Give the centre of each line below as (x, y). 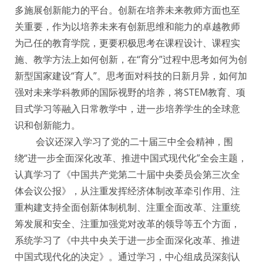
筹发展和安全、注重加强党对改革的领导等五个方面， (127, 224)
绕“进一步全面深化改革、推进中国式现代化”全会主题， (131, 158)
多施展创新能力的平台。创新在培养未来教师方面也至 (127, 10)
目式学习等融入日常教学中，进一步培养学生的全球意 (127, 109)
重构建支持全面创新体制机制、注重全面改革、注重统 (127, 208)
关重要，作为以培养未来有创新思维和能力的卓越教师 (127, 27)
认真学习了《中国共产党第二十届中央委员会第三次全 (127, 175)
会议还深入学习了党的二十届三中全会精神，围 (133, 142)
